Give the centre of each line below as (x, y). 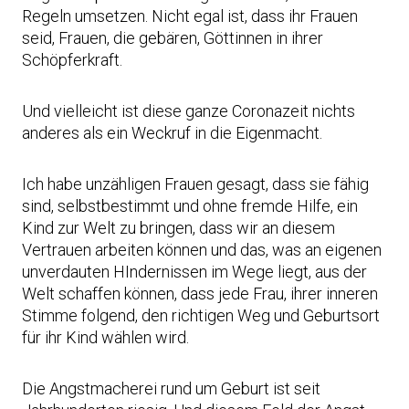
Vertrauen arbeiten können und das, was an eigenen (202, 249)
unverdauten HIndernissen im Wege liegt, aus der (194, 271)
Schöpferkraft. (72, 59)
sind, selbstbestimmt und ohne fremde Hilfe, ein (190, 205)
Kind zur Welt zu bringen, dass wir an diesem (178, 227)
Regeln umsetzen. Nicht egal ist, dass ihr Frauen (190, 16)
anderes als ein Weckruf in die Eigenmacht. (172, 132)
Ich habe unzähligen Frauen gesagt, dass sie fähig (195, 184)
